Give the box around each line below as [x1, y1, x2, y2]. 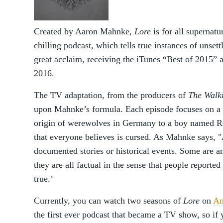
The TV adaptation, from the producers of [34, 90, 188, 100]
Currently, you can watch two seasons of [34, 196, 183, 206]
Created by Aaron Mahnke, [34, 26, 134, 36]
